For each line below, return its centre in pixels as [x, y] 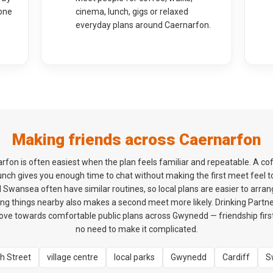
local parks [134, 257]
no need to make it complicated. [136, 229]
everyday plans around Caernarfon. [144, 25]
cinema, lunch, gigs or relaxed [132, 12]
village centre [73, 257]
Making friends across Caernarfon [136, 140]
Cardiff [236, 257]
